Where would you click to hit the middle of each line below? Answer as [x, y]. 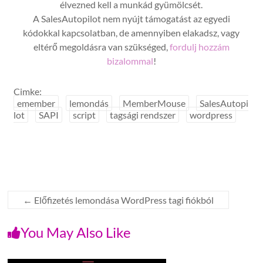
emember [36, 103]
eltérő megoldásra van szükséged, [101, 46]
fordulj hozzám [199, 46]
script [85, 114]
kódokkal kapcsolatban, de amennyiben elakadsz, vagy [131, 32]
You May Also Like [76, 232]
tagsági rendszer [143, 114]
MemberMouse [154, 103]
